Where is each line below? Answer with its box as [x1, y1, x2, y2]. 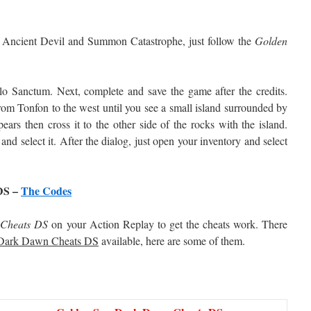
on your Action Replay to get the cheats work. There [48, 217, 288, 231]
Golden [255, 33, 287, 48]
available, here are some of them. [99, 233, 245, 248]
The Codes [21, 183, 72, 199]
